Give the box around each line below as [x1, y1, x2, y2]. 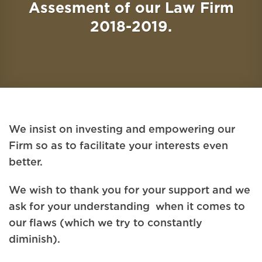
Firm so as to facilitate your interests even [9, 139, 228, 151]
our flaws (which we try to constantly [9, 216, 202, 228]
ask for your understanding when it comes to [9, 199, 245, 212]
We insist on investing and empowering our [9, 123, 235, 135]
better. [9, 156, 43, 168]
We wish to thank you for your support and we [9, 183, 250, 195]
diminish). [9, 232, 60, 244]
